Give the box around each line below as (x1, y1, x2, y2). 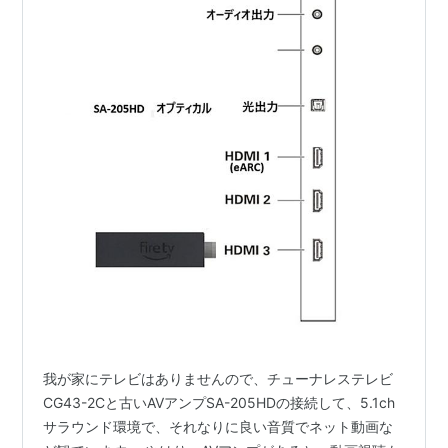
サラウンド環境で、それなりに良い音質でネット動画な (43, 417, 394, 435)
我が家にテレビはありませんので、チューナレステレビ (43, 369, 394, 387)
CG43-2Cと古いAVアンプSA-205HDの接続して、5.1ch (43, 393, 396, 411)
